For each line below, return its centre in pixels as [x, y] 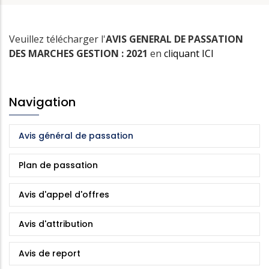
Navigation [42, 102]
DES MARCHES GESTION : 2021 [80, 54]
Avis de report [50, 254]
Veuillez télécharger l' [57, 39]
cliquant [183, 54]
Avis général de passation [76, 136]
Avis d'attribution [56, 224]
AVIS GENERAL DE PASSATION [174, 39]
